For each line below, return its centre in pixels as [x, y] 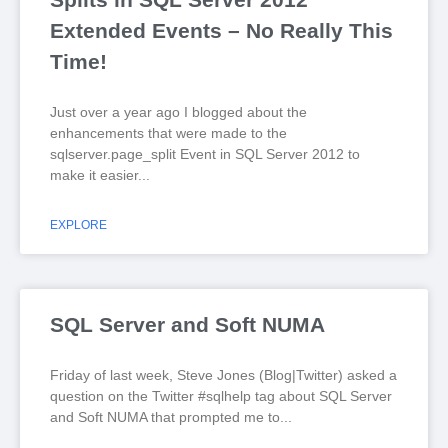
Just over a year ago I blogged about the [178, 112]
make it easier [94, 175]
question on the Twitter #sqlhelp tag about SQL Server [221, 396]
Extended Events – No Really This [221, 30]
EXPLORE [78, 225]
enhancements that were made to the [168, 133]
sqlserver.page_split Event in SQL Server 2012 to [205, 154]
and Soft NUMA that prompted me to [165, 417]
